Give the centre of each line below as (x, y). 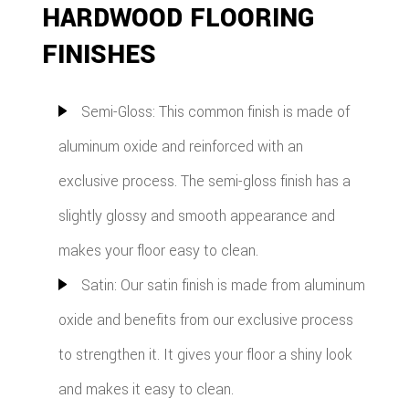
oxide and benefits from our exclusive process (205, 320)
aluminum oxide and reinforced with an (180, 147)
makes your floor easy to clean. (158, 251)
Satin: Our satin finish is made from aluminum (223, 286)
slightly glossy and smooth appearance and (196, 216)
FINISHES (100, 55)
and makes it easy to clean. (146, 390)
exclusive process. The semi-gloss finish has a (204, 182)
